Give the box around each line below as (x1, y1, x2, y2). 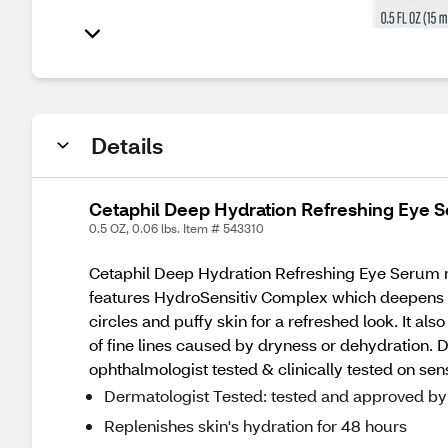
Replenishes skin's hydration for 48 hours (104, 415, 407, 436)
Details (91, 131, 163, 160)
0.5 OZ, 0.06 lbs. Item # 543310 (89, 221, 264, 236)
